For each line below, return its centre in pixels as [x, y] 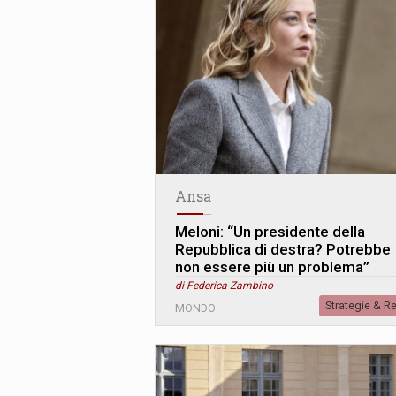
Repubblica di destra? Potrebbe [283, 250]
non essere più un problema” [272, 267]
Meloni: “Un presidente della [270, 232]
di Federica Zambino [224, 286]
